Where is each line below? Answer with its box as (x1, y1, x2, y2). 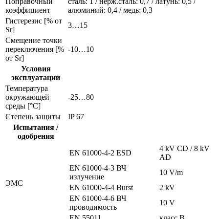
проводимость (69, 203, 117, 212)
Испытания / (13, 123, 58, 132)
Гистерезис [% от (5, 17, 62, 25)
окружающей (5, 93, 49, 102)
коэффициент (5, 6, 50, 15)
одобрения (17, 132, 54, 141)
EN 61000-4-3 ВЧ (69, 164, 126, 173)
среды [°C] (5, 102, 41, 110)
